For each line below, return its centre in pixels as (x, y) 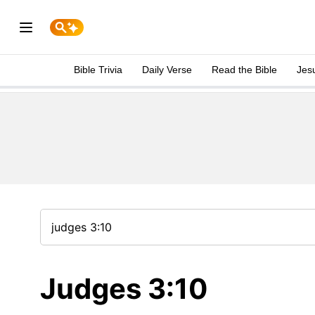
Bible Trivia (98, 70)
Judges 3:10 (124, 289)
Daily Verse (167, 70)
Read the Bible (244, 70)
